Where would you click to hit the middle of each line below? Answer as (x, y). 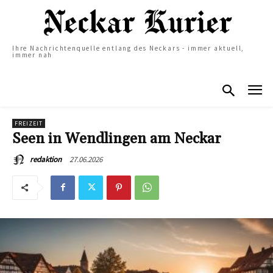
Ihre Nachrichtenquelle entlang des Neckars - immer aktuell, (129, 48)
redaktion (46, 159)
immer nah (33, 55)
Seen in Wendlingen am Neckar (117, 139)
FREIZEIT (29, 123)
